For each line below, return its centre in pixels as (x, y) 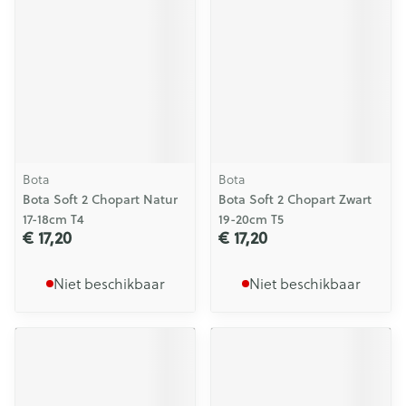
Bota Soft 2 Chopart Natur (100, 199)
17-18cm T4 (53, 219)
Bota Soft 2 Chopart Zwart (295, 199)
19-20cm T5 (251, 219)
